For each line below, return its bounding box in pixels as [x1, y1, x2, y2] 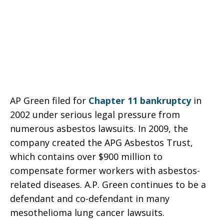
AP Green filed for [10, 94, 88, 106]
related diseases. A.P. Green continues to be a [10, 178, 206, 190]
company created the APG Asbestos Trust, [10, 136, 193, 148]
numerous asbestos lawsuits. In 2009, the [10, 122, 188, 134]
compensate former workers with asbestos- [10, 164, 200, 176]
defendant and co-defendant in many [10, 192, 169, 204]
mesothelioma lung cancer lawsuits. [10, 206, 164, 218]
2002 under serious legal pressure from [10, 108, 180, 120]
